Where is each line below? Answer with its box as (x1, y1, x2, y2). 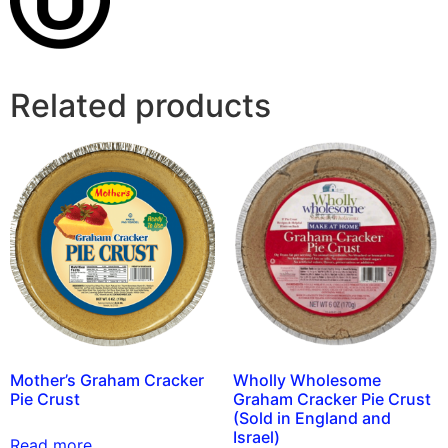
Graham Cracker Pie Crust (232, 388, 431, 409)
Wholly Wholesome (232, 369, 381, 390)
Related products (10, 86, 271, 126)
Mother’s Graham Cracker (10, 369, 204, 390)
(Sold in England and (232, 407, 391, 428)
